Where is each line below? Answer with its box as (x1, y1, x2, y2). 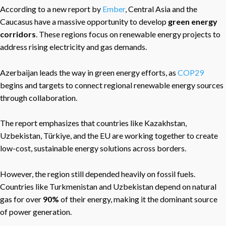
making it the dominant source (112, 194, 217, 204)
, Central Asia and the (125, 4, 197, 14)
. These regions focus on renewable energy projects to (36, 29, 220, 39)
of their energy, (61, 194, 112, 204)
